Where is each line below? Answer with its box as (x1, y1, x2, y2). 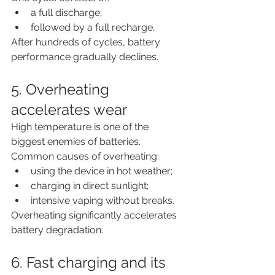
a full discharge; (31, 6, 102, 18)
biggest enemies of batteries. (11, 135, 141, 147)
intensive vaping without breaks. (31, 194, 174, 206)
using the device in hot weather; (31, 165, 172, 177)
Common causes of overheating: (11, 150, 159, 162)
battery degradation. (11, 223, 103, 236)
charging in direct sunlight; (31, 179, 149, 192)
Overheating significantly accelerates (11, 209, 179, 221)
